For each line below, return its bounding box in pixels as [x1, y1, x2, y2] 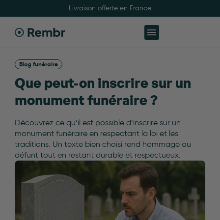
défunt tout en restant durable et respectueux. [15, 150, 181, 160]
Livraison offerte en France [69, 4, 151, 12]
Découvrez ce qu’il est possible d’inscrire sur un [15, 118, 181, 127]
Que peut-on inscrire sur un [15, 77, 191, 90]
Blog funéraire [19, 60, 58, 68]
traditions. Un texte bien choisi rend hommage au [15, 139, 191, 149]
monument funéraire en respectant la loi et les [15, 129, 178, 138]
